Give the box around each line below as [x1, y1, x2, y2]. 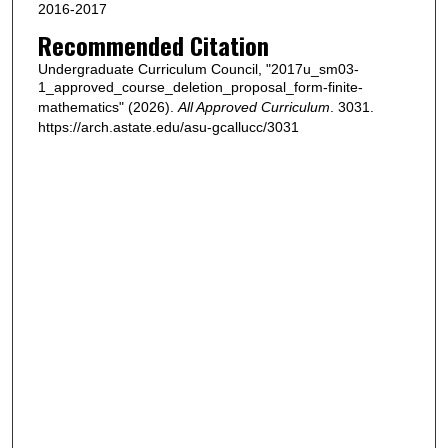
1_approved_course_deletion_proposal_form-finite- [37, 78, 363, 95]
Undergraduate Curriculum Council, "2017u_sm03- [37, 60, 359, 77]
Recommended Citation [37, 26, 269, 63]
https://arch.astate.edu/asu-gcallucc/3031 [37, 118, 299, 135]
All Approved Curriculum [177, 98, 330, 115]
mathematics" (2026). [37, 98, 178, 115]
